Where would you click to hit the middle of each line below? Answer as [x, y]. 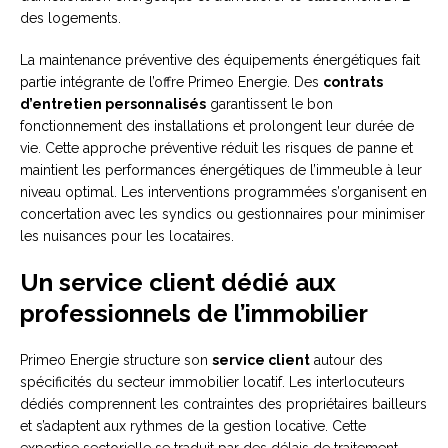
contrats [353, 82]
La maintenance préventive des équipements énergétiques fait [220, 60]
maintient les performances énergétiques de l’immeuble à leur [221, 170]
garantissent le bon [269, 104]
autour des [346, 360]
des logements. [70, 18]
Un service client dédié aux [178, 283]
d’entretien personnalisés [113, 104]
